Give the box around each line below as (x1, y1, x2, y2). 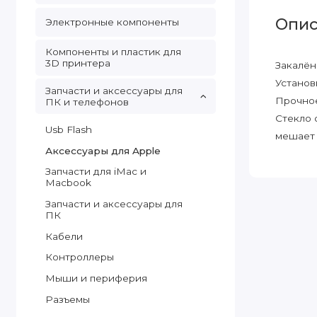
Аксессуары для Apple (45, 144, 161, 156)
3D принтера (45, 57, 110, 69)
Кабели (45, 230, 83, 242)
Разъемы (45, 293, 90, 305)
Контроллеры (45, 251, 114, 263)
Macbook (45, 177, 91, 189)
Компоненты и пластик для (45, 46, 181, 58)
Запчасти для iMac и (45, 166, 146, 178)
